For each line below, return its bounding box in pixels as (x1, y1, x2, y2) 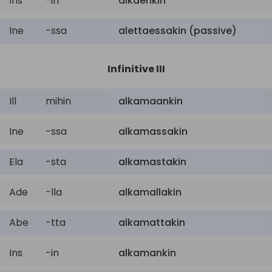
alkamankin (118, 246, 176, 260)
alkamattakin (118, 216, 185, 229)
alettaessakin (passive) (118, 24, 237, 38)
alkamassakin (118, 124, 188, 138)
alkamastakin (118, 155, 186, 169)
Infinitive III (107, 62, 165, 76)
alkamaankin (118, 94, 183, 108)
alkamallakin (118, 185, 182, 199)
